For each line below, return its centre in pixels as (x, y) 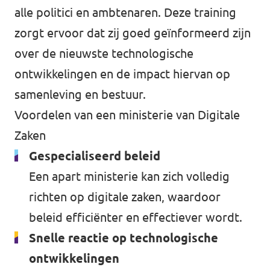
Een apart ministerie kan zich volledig (129, 176)
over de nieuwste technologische (104, 53)
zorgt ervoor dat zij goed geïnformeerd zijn (133, 33)
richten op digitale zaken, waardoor (125, 197)
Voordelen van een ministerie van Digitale (127, 115)
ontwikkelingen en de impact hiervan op (122, 74)
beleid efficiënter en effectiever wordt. (136, 217)
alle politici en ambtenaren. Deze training (125, 12)
